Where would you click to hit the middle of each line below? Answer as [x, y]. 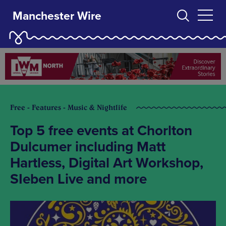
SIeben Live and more [78, 179]
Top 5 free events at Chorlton [101, 131]
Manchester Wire [57, 16]
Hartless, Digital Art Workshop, [107, 163]
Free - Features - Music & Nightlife [69, 108]
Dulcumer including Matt [88, 147]
